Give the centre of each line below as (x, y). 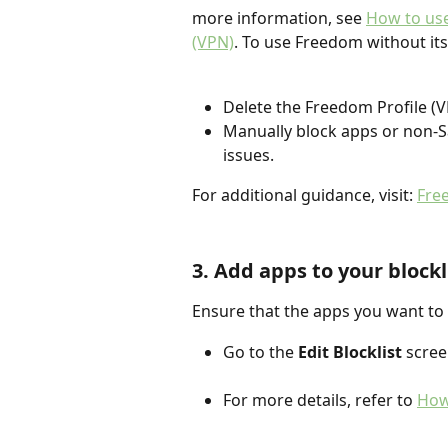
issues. (248, 155)
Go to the (260, 351)
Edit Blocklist (350, 351)
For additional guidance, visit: (304, 195)
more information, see (279, 18)
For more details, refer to (320, 399)
